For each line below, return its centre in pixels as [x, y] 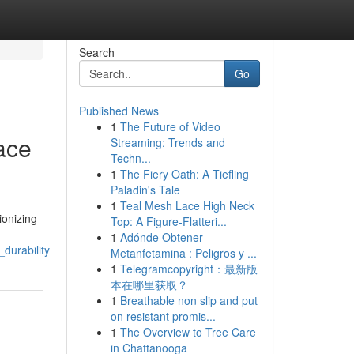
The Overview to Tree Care [188, 332]
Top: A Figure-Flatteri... [168, 221]
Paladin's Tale [145, 190]
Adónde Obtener [161, 237]
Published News [119, 111]
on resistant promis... [163, 316]
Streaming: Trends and [168, 142]
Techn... [130, 158]
